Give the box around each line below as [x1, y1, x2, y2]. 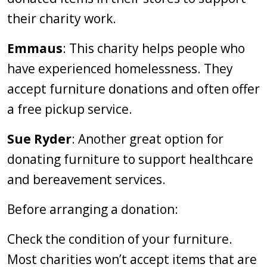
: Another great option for [72, 131, 223, 147]
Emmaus [7, 40, 63, 57]
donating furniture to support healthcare [7, 151, 253, 167]
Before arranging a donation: [7, 201, 178, 218]
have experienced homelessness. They [7, 60, 233, 77]
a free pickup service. [7, 101, 132, 117]
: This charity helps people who [63, 40, 245, 57]
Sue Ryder [7, 131, 72, 147]
